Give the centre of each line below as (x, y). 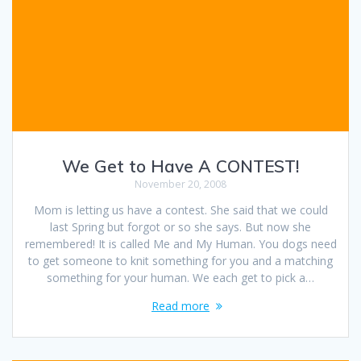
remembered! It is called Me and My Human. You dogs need (180, 243)
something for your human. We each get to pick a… (180, 277)
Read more (180, 305)
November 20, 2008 (180, 184)
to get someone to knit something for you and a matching (180, 260)
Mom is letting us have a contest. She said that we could (180, 210)
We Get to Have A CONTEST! (180, 166)
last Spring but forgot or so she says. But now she (180, 226)
